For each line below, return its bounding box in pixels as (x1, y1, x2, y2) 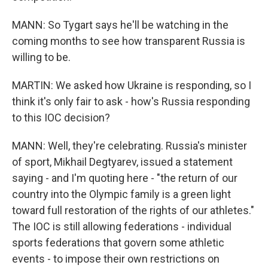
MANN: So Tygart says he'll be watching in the (12, 19, 229, 31)
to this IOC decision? (12, 111, 110, 124)
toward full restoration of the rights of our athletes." (12, 204, 254, 217)
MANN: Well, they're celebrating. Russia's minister (12, 139, 247, 152)
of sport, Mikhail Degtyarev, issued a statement (12, 156, 233, 168)
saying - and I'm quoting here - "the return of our (12, 172, 237, 184)
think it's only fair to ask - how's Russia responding (12, 95, 250, 108)
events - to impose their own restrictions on (12, 252, 220, 265)
